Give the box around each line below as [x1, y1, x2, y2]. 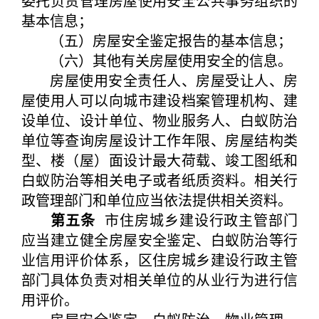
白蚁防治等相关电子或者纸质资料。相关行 [21, 169, 298, 190]
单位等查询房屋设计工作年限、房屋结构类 [21, 130, 298, 150]
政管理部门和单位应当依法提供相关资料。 [21, 189, 292, 210]
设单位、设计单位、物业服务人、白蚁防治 [21, 110, 298, 130]
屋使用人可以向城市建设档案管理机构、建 [21, 90, 298, 110]
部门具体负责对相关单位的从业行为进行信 [21, 269, 298, 290]
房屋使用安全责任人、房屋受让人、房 [21, 70, 298, 90]
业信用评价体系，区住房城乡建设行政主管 [21, 249, 298, 270]
